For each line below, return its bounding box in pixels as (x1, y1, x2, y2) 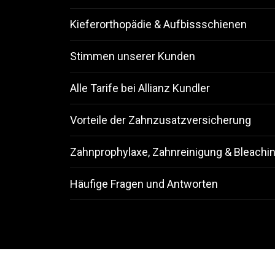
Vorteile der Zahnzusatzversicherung (70, 114, 251, 126)
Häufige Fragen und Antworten (70, 177, 218, 190)
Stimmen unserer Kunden (70, 50, 195, 63)
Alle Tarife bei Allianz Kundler (70, 82, 210, 95)
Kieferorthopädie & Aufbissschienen (70, 18, 247, 31)
